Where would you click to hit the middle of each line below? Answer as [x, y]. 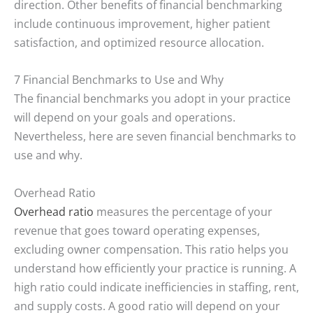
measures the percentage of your [183, 211]
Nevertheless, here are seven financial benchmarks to [155, 136]
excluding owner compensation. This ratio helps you [151, 249]
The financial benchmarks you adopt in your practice [152, 99]
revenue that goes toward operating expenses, [137, 230]
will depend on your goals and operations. [125, 117]
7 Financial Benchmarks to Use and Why [119, 80]
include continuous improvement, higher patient [142, 24]
